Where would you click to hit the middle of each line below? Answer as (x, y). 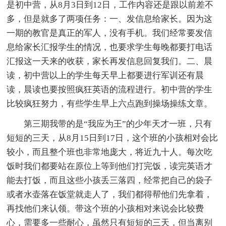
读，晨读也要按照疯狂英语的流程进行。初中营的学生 (110, 89)
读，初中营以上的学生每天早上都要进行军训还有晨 (105, 75)
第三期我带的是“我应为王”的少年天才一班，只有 (118, 124)
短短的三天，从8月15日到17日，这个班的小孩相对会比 (112, 138)
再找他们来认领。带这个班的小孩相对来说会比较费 (105, 208)
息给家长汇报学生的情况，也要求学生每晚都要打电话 (110, 47)
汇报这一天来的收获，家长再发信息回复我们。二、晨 (110, 61)
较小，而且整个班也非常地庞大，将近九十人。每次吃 (110, 152)
